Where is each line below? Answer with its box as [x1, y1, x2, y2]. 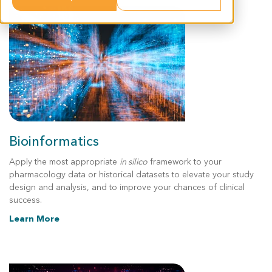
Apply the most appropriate [9, 156, 120, 168]
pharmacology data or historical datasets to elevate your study [9, 169, 254, 180]
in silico [120, 156, 148, 168]
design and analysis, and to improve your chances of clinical [9, 182, 245, 193]
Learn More [9, 213, 59, 225]
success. [9, 194, 42, 206]
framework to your [148, 156, 222, 168]
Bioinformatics [9, 132, 99, 151]
